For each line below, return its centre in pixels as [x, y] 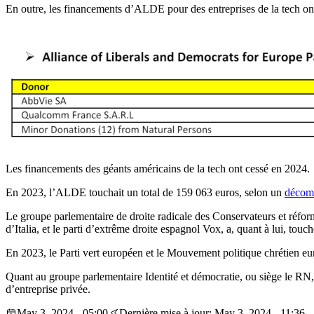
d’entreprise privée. [48, 289]
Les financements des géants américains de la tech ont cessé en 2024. [158, 169]
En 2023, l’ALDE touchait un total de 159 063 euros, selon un [145, 193]
